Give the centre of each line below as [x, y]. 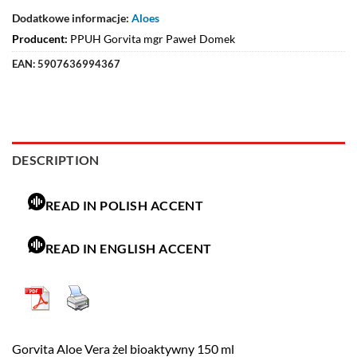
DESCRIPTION [56, 159]
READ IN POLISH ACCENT [124, 205]
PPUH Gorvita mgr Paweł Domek [153, 38]
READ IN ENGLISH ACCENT [128, 249]
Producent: [40, 38]
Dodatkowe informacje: [71, 18]
